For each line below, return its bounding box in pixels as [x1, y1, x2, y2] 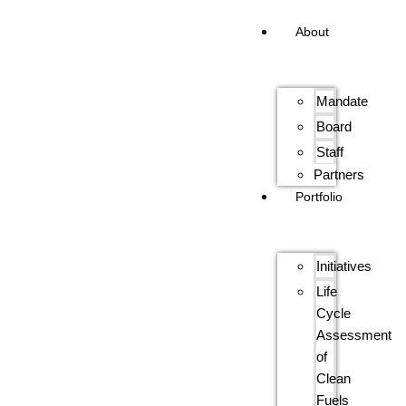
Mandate [316, 93, 369, 109]
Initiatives [316, 258, 372, 274]
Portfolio [295, 188, 343, 204]
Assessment [316, 327, 392, 343]
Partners [314, 167, 365, 182]
